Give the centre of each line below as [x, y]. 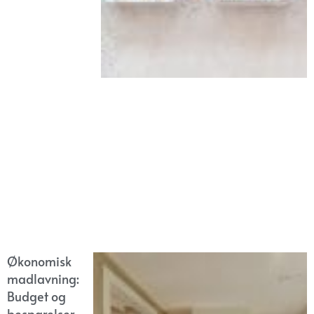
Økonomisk [39, 261]
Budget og [36, 296]
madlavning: [43, 279]
